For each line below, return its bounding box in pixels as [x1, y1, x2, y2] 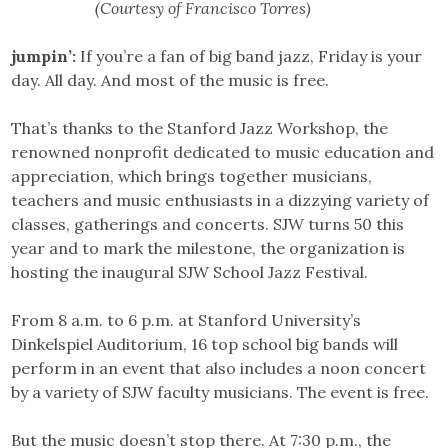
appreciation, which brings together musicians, [11, 165, 373, 186]
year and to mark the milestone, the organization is [11, 237, 406, 258]
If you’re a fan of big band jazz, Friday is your [80, 45, 423, 66]
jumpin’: [11, 45, 81, 66]
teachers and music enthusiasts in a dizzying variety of [11, 189, 430, 210]
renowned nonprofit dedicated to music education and [11, 141, 435, 162]
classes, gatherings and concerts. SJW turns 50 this [11, 213, 405, 234]
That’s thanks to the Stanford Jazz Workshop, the [11, 117, 389, 138]
